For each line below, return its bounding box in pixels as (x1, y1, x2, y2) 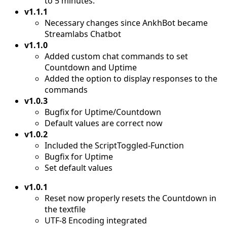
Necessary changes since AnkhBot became (45, 17, 208, 28)
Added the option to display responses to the (45, 72, 217, 84)
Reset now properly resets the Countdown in (45, 192, 216, 204)
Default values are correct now (45, 117, 163, 129)
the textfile (45, 203, 86, 215)
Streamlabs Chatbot (45, 28, 121, 40)
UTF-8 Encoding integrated (45, 214, 147, 226)
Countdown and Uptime (45, 61, 137, 73)
